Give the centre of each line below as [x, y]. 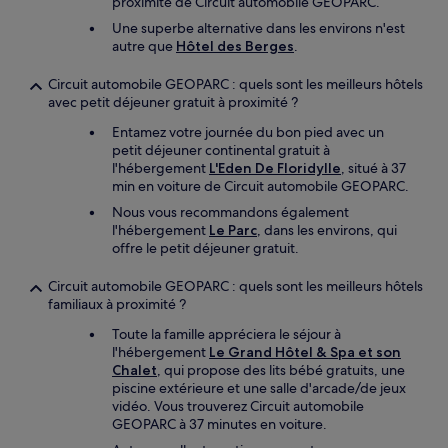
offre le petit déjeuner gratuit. [205, 248]
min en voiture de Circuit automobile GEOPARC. [260, 186]
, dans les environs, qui [327, 230]
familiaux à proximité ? [117, 304]
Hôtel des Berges [235, 46]
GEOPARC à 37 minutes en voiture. [219, 424]
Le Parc [233, 230]
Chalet [134, 370]
